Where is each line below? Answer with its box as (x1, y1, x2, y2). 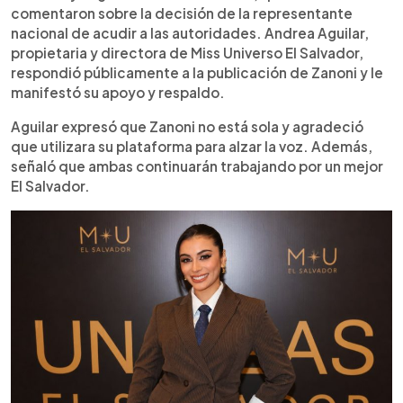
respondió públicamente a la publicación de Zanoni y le (11, 64, 383, 82)
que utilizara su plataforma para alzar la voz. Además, (11, 138, 372, 156)
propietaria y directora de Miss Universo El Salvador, (11, 44, 363, 62)
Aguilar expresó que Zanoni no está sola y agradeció (11, 118, 363, 136)
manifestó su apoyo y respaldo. (11, 84, 225, 102)
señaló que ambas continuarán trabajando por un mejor (11, 157, 383, 175)
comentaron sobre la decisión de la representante (11, 4, 353, 22)
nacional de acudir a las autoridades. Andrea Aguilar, (11, 24, 369, 42)
